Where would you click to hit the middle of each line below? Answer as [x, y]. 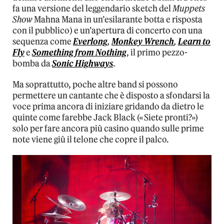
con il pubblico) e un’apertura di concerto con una [107, 31]
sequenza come [43, 42]
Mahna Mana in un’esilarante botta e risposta [117, 20]
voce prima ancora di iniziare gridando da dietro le [108, 107]
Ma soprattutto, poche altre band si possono [95, 85]
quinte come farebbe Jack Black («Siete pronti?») [105, 118]
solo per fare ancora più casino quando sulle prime [108, 129]
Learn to [194, 42]
